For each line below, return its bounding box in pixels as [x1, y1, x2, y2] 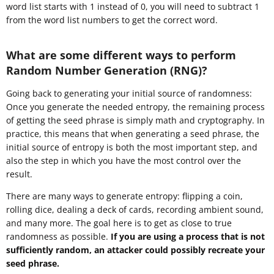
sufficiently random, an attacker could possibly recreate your [6, 244, 265, 256]
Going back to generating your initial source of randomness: [6, 87, 252, 100]
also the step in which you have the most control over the [6, 155, 241, 167]
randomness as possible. [6, 231, 108, 243]
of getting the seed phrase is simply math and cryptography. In [6, 114, 265, 127]
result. [6, 168, 32, 180]
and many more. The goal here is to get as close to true [6, 217, 232, 229]
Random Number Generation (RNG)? [6, 63, 207, 78]
